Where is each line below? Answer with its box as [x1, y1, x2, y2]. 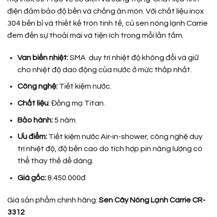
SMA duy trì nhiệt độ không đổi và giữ [68, 53, 199, 62]
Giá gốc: [17, 173, 47, 182]
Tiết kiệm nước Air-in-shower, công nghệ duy [46, 133, 202, 141]
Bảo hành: [17, 116, 53, 124]
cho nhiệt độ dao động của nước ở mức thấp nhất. [17, 65, 192, 74]
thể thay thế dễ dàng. [17, 157, 93, 165]
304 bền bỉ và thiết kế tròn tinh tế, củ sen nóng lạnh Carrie [7, 19, 208, 28]
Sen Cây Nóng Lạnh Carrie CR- [99, 196, 205, 204]
